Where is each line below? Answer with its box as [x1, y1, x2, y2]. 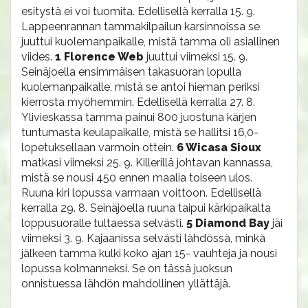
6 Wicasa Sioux [177, 141, 261, 154]
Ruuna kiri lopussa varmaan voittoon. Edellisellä [21, 186, 261, 199]
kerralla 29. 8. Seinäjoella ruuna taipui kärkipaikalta [21, 201, 271, 214]
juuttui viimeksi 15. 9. [146, 50, 247, 63]
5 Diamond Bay [186, 217, 272, 230]
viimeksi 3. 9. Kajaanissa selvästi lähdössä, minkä [21, 232, 265, 245]
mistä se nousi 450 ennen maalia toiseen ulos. [21, 171, 252, 184]
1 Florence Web [55, 50, 146, 63]
